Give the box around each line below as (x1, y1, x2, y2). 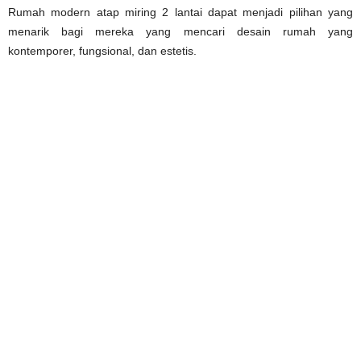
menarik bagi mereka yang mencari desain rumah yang (8, 24, 353, 38)
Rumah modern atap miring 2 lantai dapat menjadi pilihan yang (8, 5, 353, 19)
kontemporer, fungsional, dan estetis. (8, 44, 197, 57)
